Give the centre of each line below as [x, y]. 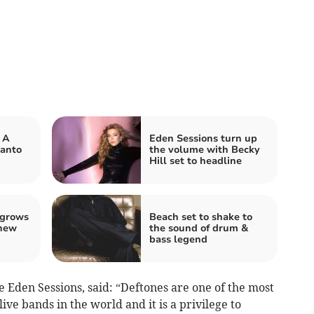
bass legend [178, 239]
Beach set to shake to [201, 217]
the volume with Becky [205, 149]
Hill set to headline [196, 161]
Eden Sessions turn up [203, 138]
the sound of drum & [199, 228]
